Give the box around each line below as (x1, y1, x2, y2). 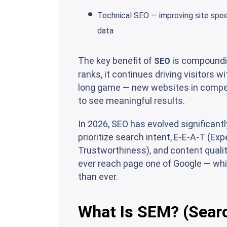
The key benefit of (78, 55, 154, 66)
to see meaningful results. (78, 95, 185, 106)
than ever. (78, 171, 118, 182)
